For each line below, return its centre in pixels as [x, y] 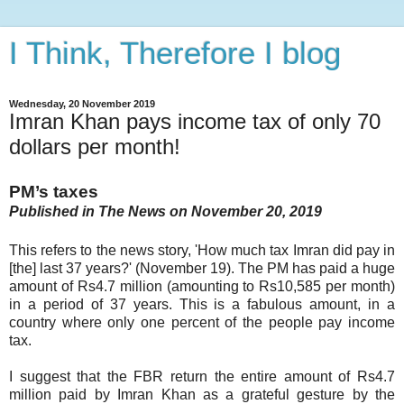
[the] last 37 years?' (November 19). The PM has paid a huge [202, 268]
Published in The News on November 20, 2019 [165, 211]
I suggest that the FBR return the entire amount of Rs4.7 [202, 376]
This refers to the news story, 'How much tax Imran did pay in [202, 250]
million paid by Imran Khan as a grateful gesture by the [202, 394]
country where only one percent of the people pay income [202, 322]
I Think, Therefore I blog [175, 53]
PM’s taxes [56, 191]
